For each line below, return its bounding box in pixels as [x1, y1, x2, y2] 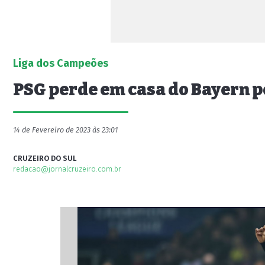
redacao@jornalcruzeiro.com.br [13, 164, 121, 173]
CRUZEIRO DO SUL [13, 154, 77, 163]
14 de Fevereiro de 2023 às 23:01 [13, 125, 118, 134]
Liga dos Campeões [13, 57, 108, 70]
